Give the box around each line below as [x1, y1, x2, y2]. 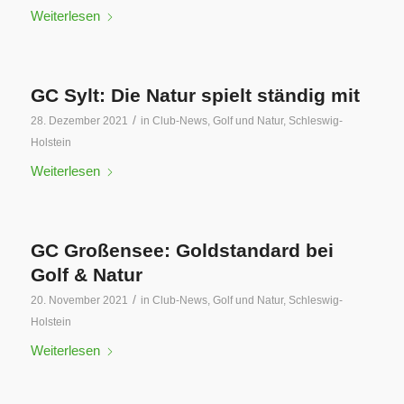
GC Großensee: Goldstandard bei [30, 240, 334, 261]
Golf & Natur [30, 264, 142, 285]
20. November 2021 [30, 294, 128, 307]
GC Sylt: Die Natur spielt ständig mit [30, 85, 360, 106]
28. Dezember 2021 [30, 115, 128, 127]
